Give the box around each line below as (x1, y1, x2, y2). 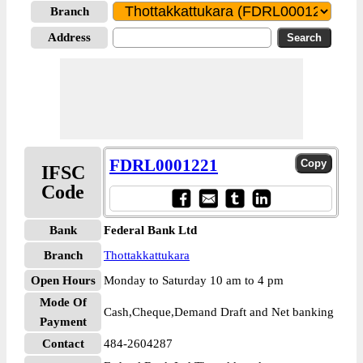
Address (48, 31, 91, 44)
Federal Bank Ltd (104, 224, 197, 237)
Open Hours (30, 274, 96, 287)
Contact (41, 337, 84, 350)
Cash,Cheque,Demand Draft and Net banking (104, 305, 334, 318)
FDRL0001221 (109, 156, 218, 175)
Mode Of (39, 296, 87, 309)
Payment (39, 315, 87, 328)
